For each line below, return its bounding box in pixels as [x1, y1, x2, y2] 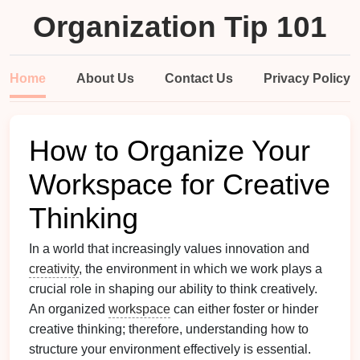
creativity [29, 262, 79, 276]
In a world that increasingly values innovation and [29, 242, 309, 256]
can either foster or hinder [170, 302, 318, 316]
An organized [29, 302, 108, 316]
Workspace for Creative [29, 169, 330, 201]
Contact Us [165, 72, 233, 85]
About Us [76, 72, 134, 85]
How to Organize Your [29, 135, 310, 167]
